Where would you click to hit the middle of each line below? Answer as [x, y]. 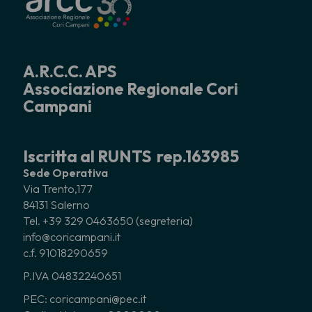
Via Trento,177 [58, 189]
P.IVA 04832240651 [72, 276]
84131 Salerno [56, 205]
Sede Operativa [65, 173]
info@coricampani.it [72, 237]
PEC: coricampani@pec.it [86, 299]
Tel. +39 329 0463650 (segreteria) [108, 221]
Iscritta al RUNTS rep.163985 [131, 157]
